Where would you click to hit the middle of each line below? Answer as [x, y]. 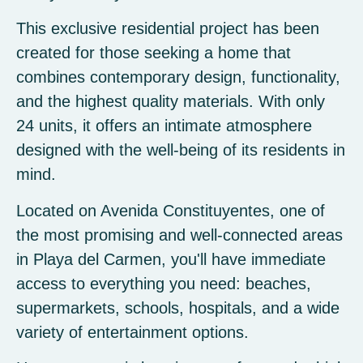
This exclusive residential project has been [168, 29]
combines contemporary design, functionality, [178, 77]
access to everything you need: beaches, [164, 283]
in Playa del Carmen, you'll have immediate [171, 259]
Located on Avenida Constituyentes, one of [171, 210]
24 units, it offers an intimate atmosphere [164, 126]
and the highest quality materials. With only [171, 102]
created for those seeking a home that [154, 53]
